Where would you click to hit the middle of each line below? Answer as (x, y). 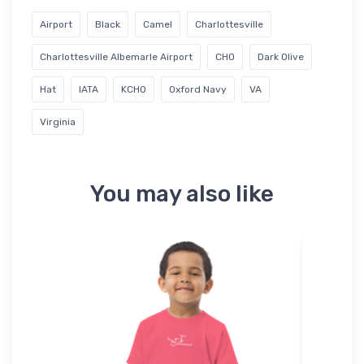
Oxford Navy (198, 89)
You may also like (182, 193)
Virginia (58, 121)
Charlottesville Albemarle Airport (116, 56)
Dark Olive (281, 56)
